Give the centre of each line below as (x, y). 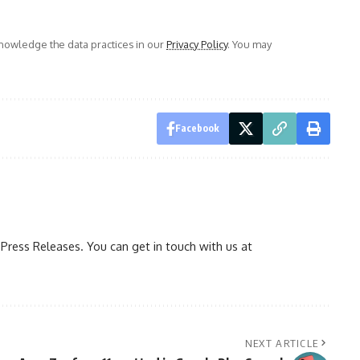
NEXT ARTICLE (282, 343)
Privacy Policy (197, 44)
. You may (250, 44)
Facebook (197, 128)
